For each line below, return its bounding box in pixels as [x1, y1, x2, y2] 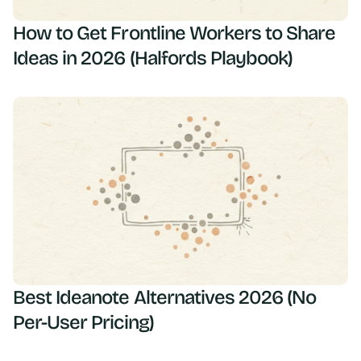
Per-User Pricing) [13, 311, 154, 334]
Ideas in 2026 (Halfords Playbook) [13, 47, 293, 69]
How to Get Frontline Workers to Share [13, 22, 336, 44]
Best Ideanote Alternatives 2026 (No [13, 286, 317, 309]
